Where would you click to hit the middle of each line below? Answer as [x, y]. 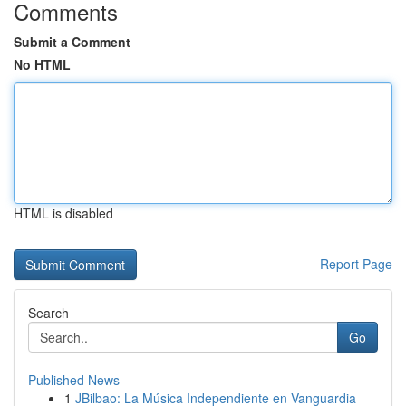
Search [48, 313]
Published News [74, 380]
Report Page [356, 264]
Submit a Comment [72, 42]
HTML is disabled [63, 213]
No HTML [42, 64]
